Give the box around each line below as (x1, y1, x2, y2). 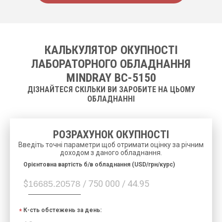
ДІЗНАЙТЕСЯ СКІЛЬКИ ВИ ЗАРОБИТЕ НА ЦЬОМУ (27, 84, 195, 94)
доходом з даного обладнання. (60, 148, 162, 157)
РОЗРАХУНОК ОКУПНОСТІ (53, 128, 169, 141)
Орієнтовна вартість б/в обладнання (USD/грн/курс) (23, 161, 175, 168)
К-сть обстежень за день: (23, 206, 102, 214)
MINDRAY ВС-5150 (66, 70, 156, 85)
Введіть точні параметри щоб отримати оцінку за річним (18, 140, 204, 149)
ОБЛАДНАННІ (87, 94, 135, 104)
